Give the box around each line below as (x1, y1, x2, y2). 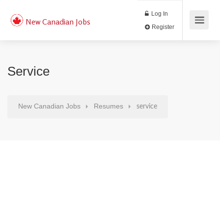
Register (177, 27, 205, 36)
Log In (176, 12, 198, 20)
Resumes (94, 102, 123, 110)
